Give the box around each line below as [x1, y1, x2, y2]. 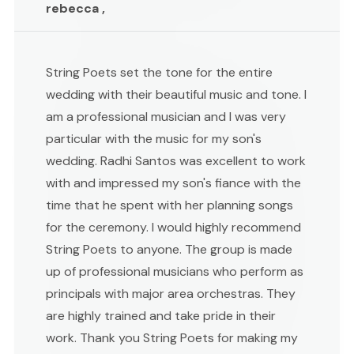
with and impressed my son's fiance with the [46, 174, 301, 191]
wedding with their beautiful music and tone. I [46, 85, 307, 103]
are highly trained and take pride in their [46, 307, 276, 324]
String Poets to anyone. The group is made [46, 240, 292, 258]
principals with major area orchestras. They [46, 284, 296, 302]
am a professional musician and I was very [46, 107, 286, 125]
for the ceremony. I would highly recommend [46, 218, 301, 235]
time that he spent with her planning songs [46, 196, 293, 213]
